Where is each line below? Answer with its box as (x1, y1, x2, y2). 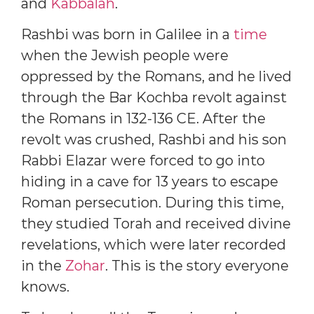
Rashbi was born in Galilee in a (21, 25, 233, 43)
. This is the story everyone (105, 257, 289, 274)
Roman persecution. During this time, (21, 193, 284, 211)
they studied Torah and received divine (21, 214, 291, 232)
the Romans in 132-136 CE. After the (21, 109, 266, 127)
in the (21, 257, 65, 274)
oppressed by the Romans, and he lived (21, 67, 292, 85)
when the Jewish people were (21, 46, 228, 64)
